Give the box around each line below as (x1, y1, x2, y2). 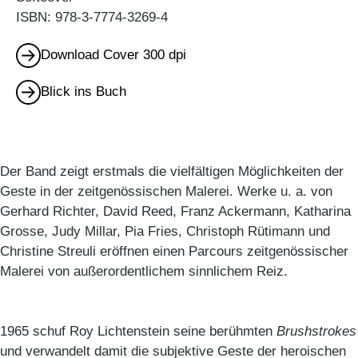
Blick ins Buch (40, 84, 126, 100)
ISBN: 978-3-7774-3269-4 (16, 10, 168, 26)
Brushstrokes (276, 324, 356, 340)
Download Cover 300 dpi (40, 47, 186, 63)
